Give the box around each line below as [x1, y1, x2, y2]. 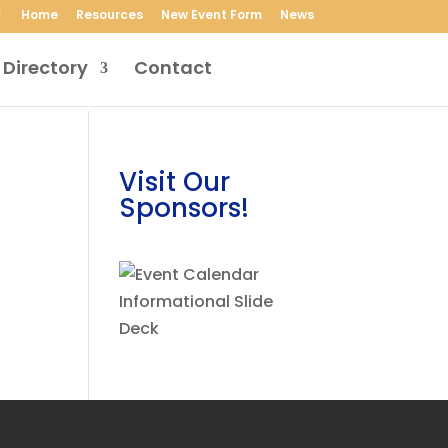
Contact [133, 55, 212, 80]
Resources [75, 6, 143, 23]
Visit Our [119, 164, 231, 200]
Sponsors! [119, 190, 250, 226]
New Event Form [160, 6, 262, 23]
